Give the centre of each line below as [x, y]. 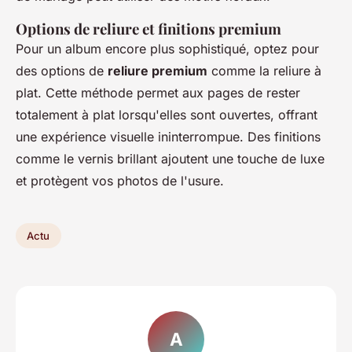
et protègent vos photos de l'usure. [120, 181]
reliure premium [158, 71]
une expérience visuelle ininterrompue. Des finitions [168, 137]
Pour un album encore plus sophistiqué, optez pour [167, 49]
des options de [62, 71]
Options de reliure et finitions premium [148, 29]
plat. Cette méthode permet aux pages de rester [158, 93]
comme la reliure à [264, 71]
